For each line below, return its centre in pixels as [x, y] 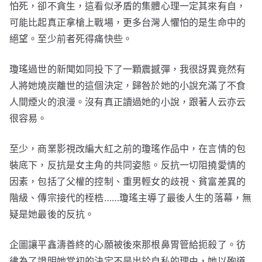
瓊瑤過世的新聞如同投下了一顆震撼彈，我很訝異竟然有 [128, 69]
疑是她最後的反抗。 [52, 214]
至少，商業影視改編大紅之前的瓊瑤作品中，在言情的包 [128, 149]
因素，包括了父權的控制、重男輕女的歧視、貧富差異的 [128, 182]
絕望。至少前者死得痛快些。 [71, 39]
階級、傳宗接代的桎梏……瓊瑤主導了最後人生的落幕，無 [131, 198]
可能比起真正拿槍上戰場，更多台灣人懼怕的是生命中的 [128, 23]
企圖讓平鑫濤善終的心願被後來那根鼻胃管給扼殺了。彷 [128, 245]
